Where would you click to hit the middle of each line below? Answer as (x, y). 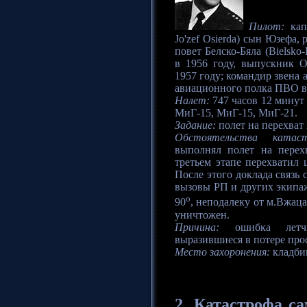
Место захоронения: (222, 251)
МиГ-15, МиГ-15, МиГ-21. (236, 113)
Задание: (195, 125)
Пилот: (267, 27)
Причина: (197, 227)
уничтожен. (202, 214)
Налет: (192, 101)
